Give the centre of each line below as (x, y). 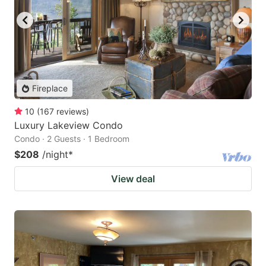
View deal (133, 179)
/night (55, 155)
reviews (71, 112)
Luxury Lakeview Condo (69, 126)
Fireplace (50, 88)
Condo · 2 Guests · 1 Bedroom (72, 139)
